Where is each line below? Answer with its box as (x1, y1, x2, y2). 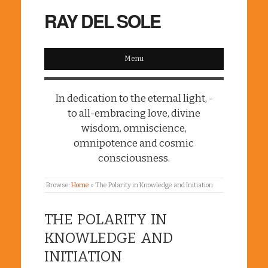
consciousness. (98, 152, 170, 164)
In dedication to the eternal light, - (54, 92, 213, 104)
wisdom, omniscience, (81, 122, 187, 134)
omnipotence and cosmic (74, 137, 194, 149)
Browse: (46, 181, 71, 189)
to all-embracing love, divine (67, 107, 200, 119)
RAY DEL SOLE (44, 8, 160, 33)
